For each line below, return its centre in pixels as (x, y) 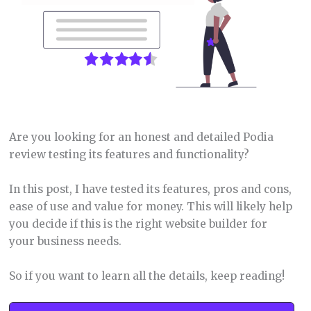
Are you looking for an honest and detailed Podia (141, 137)
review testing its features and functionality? (129, 155)
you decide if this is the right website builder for (138, 224)
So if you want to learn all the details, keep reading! (146, 276)
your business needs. (65, 242)
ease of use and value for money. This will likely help (150, 207)
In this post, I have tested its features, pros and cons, (150, 190)
